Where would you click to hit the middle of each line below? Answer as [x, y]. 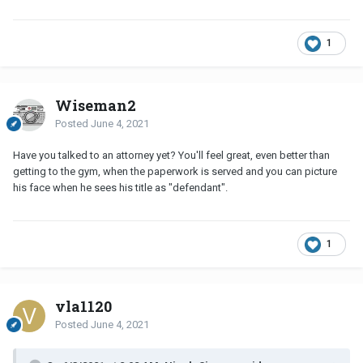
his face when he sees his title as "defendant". [120, 187]
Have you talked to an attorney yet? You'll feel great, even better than [171, 155]
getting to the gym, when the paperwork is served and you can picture [175, 171]
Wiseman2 [96, 105]
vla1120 [83, 306]
